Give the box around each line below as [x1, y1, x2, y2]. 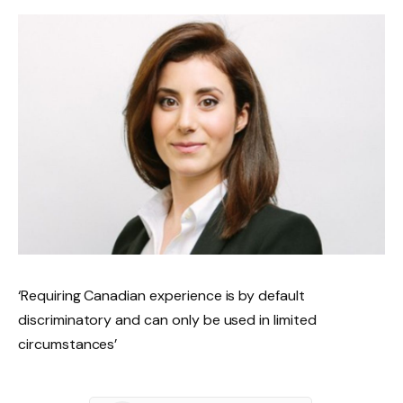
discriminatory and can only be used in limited [18, 309, 317, 329]
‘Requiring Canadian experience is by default [18, 285, 305, 305]
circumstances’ [18, 334, 118, 354]
